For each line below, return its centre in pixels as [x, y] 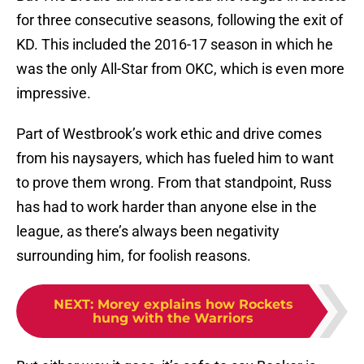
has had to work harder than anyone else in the [167, 207]
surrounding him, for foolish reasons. [134, 256]
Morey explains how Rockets [195, 305]
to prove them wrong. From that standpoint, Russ [174, 183]
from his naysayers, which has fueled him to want [175, 158]
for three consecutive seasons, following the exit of [180, 20]
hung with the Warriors [173, 318]
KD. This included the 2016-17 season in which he [175, 45]
